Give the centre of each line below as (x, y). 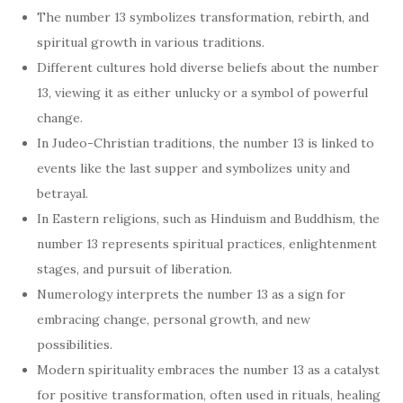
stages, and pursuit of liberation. (134, 269)
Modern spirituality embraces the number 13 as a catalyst (208, 370)
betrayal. (63, 194)
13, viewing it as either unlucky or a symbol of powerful (202, 93)
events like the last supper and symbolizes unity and (193, 169)
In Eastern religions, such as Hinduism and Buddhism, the (208, 219)
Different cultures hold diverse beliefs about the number (208, 68)
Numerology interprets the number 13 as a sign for (191, 295)
